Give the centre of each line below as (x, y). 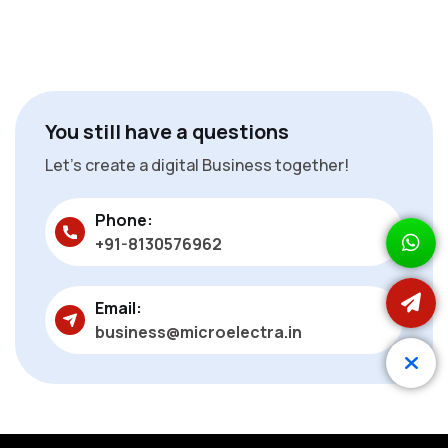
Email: (118, 307)
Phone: (124, 219)
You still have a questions (167, 131)
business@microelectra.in (198, 331)
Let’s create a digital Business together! (197, 164)
